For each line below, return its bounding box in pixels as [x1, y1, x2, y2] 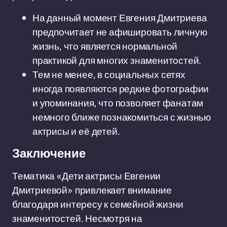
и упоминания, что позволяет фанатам [32, 96, 204, 109]
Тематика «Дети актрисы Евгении [12, 169, 161, 182]
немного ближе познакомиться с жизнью [32, 110, 211, 124]
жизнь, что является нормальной [32, 40, 178, 53]
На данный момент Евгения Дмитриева [32, 11, 207, 24]
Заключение [12, 147, 86, 160]
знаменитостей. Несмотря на [12, 212, 143, 225]
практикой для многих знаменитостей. [32, 54, 202, 67]
